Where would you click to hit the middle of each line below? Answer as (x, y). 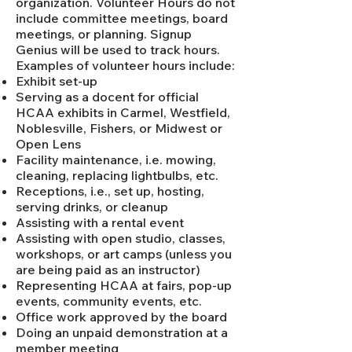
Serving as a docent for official (107, 97)
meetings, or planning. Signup (104, 34)
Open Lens (48, 144)
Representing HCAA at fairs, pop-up (124, 286)
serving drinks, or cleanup (92, 207)
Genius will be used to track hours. (118, 50)
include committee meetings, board (122, 18)
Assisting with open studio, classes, (121, 238)
